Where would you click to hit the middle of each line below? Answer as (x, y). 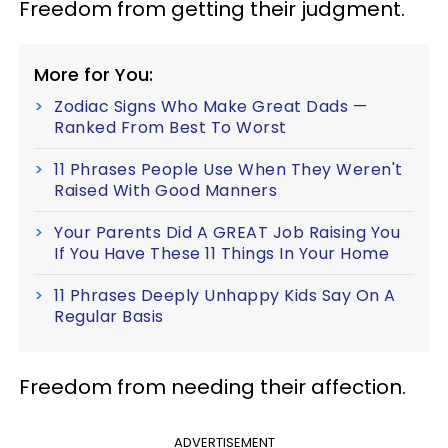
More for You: (93, 74)
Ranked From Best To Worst (170, 127)
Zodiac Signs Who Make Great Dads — (210, 106)
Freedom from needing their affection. (212, 386)
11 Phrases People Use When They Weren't (228, 169)
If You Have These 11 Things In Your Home (221, 253)
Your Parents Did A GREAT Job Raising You (227, 232)
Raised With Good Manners (165, 190)
